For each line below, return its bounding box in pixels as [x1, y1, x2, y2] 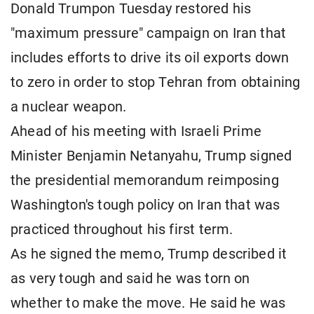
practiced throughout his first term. [11, 221, 233, 238]
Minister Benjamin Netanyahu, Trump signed [11, 148, 292, 165]
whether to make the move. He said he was [11, 295, 286, 312]
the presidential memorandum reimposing [11, 172, 279, 189]
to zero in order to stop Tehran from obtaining [11, 74, 301, 91]
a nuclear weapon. [11, 99, 127, 116]
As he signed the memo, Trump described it [11, 246, 287, 263]
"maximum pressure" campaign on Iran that [11, 25, 287, 42]
